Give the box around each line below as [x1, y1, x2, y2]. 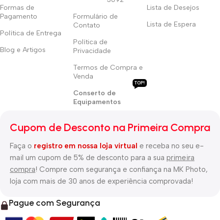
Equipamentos [73, 97, 121, 106]
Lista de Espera [146, 20, 196, 28]
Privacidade [73, 46, 111, 55]
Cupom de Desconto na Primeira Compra [10, 120, 210, 134]
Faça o [10, 141, 34, 150]
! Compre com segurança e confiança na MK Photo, [35, 165, 208, 174]
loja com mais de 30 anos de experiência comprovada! [10, 176, 193, 186]
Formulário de [73, 12, 118, 21]
